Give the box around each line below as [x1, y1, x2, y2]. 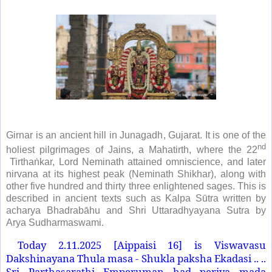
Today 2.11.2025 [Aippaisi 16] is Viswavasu [17, 238, 267, 253]
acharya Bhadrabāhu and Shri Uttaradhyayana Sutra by [6, 205, 266, 216]
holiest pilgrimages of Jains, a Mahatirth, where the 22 [6, 144, 257, 155]
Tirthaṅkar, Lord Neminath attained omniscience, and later [10, 157, 267, 168]
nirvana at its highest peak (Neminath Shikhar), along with [6, 169, 266, 180]
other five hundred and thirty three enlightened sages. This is [6, 181, 266, 192]
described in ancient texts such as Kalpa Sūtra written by [6, 193, 266, 204]
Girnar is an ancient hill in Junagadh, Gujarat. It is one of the [6, 130, 266, 141]
